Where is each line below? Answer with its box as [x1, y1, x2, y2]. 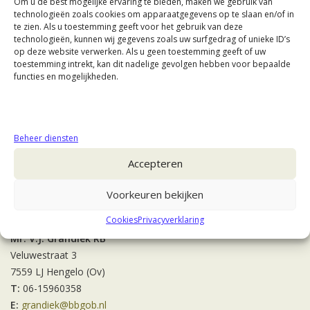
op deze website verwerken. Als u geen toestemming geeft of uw [14, 45, 266, 57]
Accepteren [127, 156, 183, 170]
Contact [10, 195, 61, 214]
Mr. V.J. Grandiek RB [10, 232, 106, 245]
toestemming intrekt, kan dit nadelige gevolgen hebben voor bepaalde [14, 57, 291, 70]
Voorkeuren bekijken [107, 188, 203, 201]
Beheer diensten [14, 131, 78, 144]
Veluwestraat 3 [10, 248, 77, 262]
